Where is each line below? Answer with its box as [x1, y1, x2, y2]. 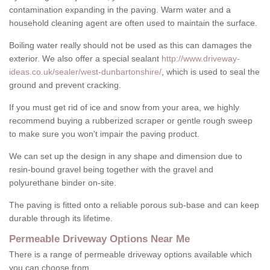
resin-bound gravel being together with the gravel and [9, 165, 213, 175]
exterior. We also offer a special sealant [9, 54, 162, 64]
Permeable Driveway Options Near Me [9, 233, 190, 245]
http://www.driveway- [162, 54, 240, 64]
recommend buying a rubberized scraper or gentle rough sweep [9, 116, 253, 126]
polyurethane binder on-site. [9, 178, 116, 188]
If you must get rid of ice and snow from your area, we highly [9, 102, 239, 113]
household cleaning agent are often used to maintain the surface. [9, 18, 257, 28]
